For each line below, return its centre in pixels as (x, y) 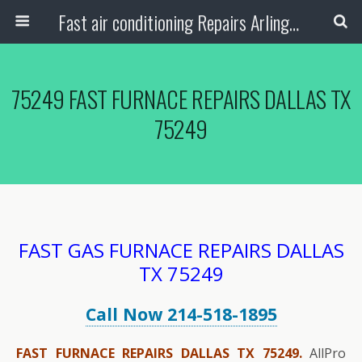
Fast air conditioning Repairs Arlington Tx (294, 22)
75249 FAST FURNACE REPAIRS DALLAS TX (181, 99)
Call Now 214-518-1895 (181, 314)
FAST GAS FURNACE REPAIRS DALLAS (181, 250)
